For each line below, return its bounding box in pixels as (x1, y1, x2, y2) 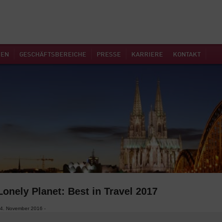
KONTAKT (173, 52, 201, 58)
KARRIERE (131, 52, 163, 58)
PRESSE (97, 52, 121, 58)
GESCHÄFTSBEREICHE (19, 52, 86, 58)
